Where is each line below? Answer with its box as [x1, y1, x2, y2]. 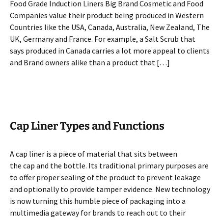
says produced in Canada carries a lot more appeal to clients [10, 46, 210, 55]
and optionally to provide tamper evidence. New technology [10, 184, 210, 194]
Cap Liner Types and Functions [10, 119, 165, 133]
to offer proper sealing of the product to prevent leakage [10, 172, 201, 182]
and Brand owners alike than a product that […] [10, 57, 170, 67]
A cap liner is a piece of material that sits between [10, 149, 177, 159]
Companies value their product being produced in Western [10, 10, 204, 20]
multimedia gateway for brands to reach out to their [10, 208, 186, 218]
